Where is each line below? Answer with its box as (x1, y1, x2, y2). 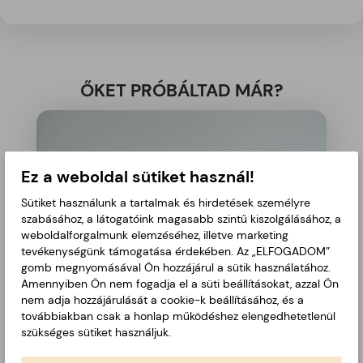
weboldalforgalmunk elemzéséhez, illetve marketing (21, 228, 288, 242)
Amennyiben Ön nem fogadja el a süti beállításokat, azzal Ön (21, 276, 339, 291)
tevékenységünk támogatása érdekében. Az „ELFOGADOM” (21, 244, 330, 258)
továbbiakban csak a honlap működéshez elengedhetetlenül (21, 309, 335, 323)
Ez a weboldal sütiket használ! (21, 166, 254, 187)
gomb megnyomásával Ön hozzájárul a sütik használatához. (21, 260, 331, 275)
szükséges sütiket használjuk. (21, 325, 171, 340)
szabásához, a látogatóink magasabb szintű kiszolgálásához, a (21, 211, 341, 226)
